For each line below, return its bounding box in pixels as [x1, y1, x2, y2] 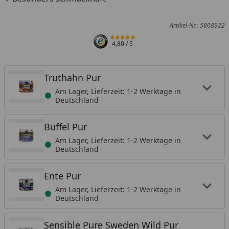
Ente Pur [44, 170, 81, 182]
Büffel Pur [44, 121, 87, 133]
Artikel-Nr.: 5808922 [169, 20, 225, 30]
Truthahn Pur [44, 72, 101, 84]
